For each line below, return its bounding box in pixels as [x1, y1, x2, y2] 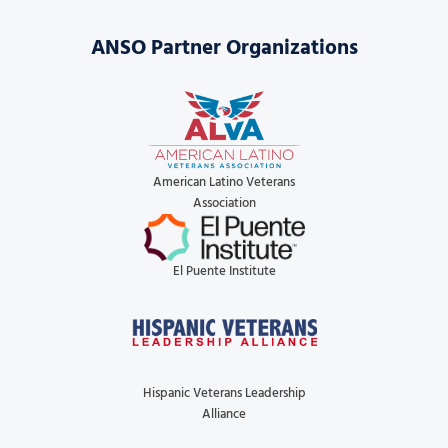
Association [192, 192, 256, 214]
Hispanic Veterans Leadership [142, 382, 306, 404]
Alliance [202, 403, 246, 425]
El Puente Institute [172, 260, 276, 282]
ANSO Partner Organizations [90, 31, 358, 66]
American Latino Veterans [153, 171, 295, 193]
